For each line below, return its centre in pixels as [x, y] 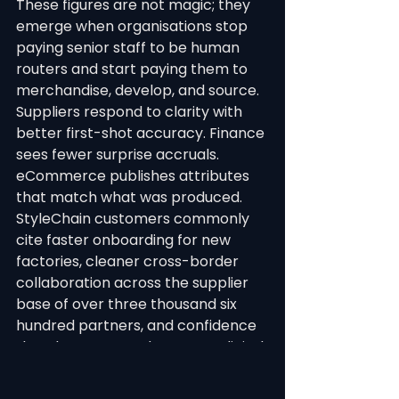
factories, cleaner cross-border [129, 261]
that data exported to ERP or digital [142, 347]
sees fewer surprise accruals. [119, 155]
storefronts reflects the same [122, 368]
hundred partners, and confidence [138, 326]
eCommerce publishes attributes [134, 176]
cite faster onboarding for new [125, 240]
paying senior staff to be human [130, 48]
